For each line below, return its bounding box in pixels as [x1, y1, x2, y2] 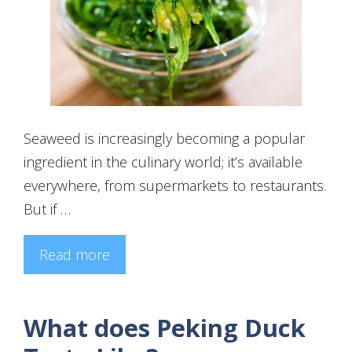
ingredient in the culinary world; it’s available [24, 152, 302, 171]
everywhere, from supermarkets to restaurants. [24, 175, 326, 195]
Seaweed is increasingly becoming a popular [24, 128, 305, 148]
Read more [39, 244, 110, 264]
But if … [24, 199, 71, 218]
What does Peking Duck [24, 310, 306, 344]
